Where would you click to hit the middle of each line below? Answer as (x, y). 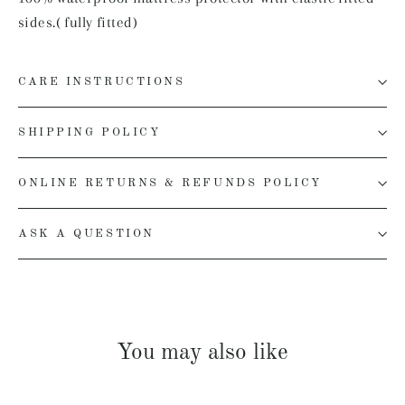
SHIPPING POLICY (89, 133)
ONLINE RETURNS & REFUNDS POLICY (170, 184)
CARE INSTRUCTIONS (102, 82)
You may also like (202, 353)
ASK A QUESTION (86, 234)
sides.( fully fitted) (78, 23)
